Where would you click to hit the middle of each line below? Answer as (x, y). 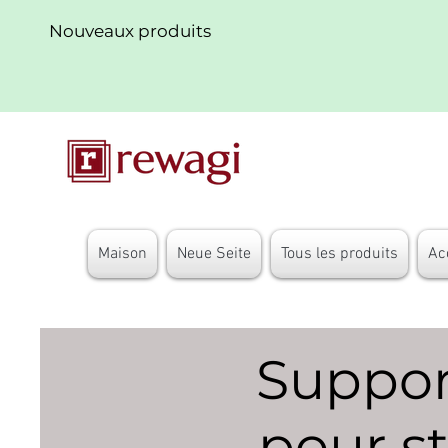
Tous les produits (339, 254)
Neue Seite (214, 254)
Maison (122, 254)
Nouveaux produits (129, 31)
